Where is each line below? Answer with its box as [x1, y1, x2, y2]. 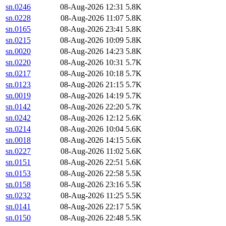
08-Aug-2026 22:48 [60, 213, 124, 222]
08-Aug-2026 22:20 [60, 102, 124, 111]
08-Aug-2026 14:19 [60, 91, 124, 100]
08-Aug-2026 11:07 [61, 14, 124, 23]
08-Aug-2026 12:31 [60, 3, 124, 12]
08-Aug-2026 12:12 [60, 114, 124, 123]
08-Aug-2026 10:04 [60, 125, 124, 134]
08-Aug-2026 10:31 [60, 58, 124, 67]
